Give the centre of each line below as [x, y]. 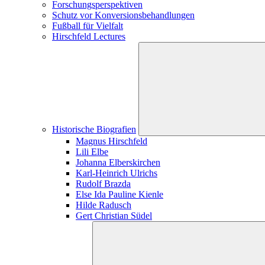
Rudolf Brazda [103, 184]
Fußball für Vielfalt [88, 26]
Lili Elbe [92, 152]
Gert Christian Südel [114, 216]
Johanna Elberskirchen [118, 162]
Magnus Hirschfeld [112, 141]
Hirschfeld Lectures [89, 36]
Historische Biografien [94, 129]
